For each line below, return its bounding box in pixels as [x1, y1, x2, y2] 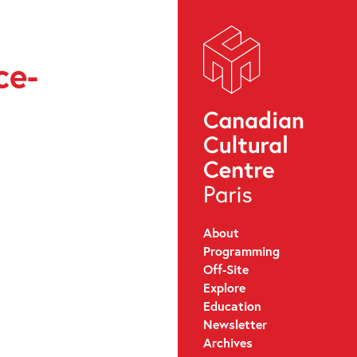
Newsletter [202, 315, 267, 332]
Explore [202, 278, 245, 296]
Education [202, 296, 261, 314]
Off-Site [202, 260, 249, 277]
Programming [202, 241, 280, 259]
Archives [202, 333, 253, 351]
